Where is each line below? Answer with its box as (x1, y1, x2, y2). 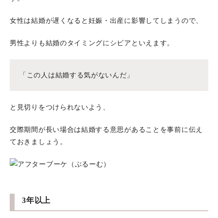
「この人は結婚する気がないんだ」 (19, 72, 134, 79)
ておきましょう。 (10, 138, 67, 145)
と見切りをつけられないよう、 (10, 104, 110, 111)
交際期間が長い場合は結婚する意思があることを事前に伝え (10, 126, 203, 133)
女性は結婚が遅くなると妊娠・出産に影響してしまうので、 (10, 17, 203, 24)
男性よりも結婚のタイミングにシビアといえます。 (10, 39, 175, 47)
